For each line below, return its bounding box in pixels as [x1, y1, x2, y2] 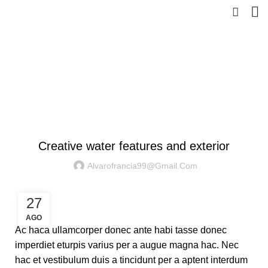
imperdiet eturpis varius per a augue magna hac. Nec [15, 240, 239, 250]
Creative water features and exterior [38, 139, 230, 153]
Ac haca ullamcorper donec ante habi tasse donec [15, 225, 227, 235]
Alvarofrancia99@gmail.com [87, 161, 197, 170]
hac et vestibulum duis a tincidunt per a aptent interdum [15, 255, 248, 265]
